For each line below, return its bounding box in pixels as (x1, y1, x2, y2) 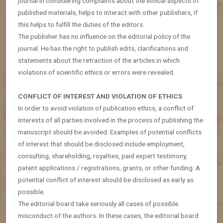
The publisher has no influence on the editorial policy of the (18, 32, 190, 40)
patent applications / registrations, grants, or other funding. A (18, 163, 200, 172)
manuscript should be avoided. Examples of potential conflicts (18, 127, 202, 136)
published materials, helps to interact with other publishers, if (18, 8, 198, 16)
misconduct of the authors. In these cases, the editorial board (18, 211, 199, 220)
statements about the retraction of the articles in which (18, 56, 180, 64)
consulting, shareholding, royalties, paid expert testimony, (18, 151, 187, 160)
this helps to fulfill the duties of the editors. (18, 20, 144, 28)
